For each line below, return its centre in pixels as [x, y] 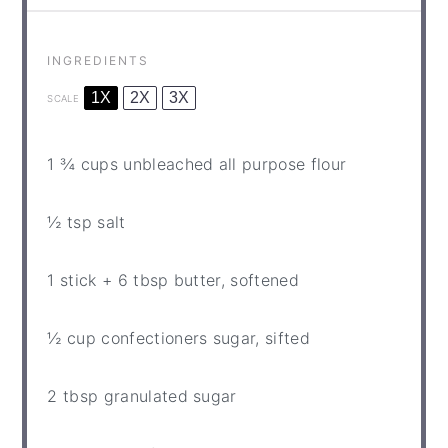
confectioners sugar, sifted [203, 338]
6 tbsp [143, 280]
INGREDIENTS [98, 61]
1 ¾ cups [82, 164]
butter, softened [233, 280]
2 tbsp [73, 396]
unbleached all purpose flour [232, 164]
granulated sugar [167, 396]
